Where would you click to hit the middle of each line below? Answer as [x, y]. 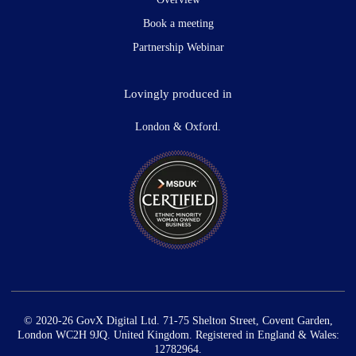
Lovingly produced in [178, 94]
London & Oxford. [178, 127]
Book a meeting [178, 24]
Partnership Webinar [178, 48]
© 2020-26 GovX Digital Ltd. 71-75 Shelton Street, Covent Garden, [178, 321]
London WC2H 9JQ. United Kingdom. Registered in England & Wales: [178, 335]
